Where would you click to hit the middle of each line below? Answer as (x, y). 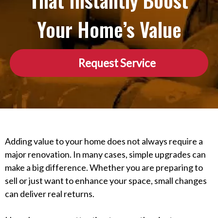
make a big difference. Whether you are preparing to (104, 167)
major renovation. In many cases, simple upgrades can (105, 154)
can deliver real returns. (50, 193)
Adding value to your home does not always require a (104, 141)
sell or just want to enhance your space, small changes (106, 180)
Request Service (117, 63)
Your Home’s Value (109, 29)
